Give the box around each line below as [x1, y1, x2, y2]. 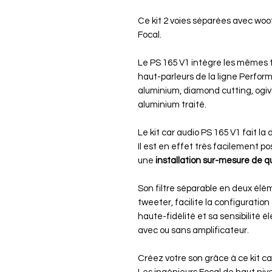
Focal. [138, 30, 161, 39]
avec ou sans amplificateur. [138, 225, 249, 235]
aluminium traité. [138, 100, 206, 109]
